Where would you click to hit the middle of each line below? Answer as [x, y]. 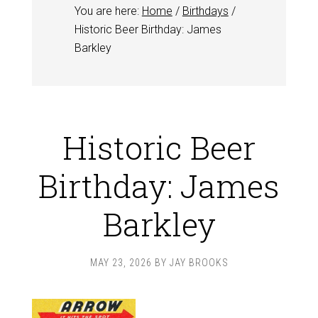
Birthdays [205, 11]
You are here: [108, 11]
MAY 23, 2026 [121, 263]
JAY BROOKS [199, 263]
